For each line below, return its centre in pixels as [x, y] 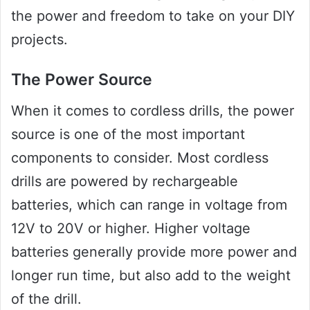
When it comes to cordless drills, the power [153, 110]
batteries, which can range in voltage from [149, 204]
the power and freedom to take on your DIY [153, 16]
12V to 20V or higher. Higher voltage [131, 228]
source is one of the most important [128, 134]
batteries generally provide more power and [154, 252]
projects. [39, 40]
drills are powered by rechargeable [125, 181]
